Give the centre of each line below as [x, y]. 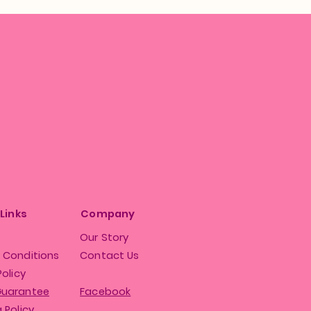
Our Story [104, 238]
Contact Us [110, 256]
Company [108, 213]
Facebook [106, 292]
